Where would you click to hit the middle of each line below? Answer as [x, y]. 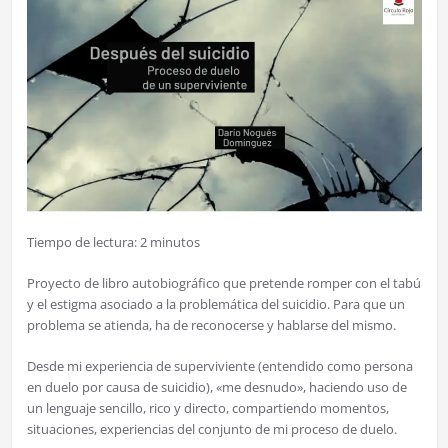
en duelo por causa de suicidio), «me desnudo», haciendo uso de [216, 387]
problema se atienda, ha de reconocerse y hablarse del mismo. [211, 325]
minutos [174, 242]
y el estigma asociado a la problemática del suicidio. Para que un [215, 304]
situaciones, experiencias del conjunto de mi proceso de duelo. [211, 429]
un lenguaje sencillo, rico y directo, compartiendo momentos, [207, 408]
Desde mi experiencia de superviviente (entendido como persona [219, 366]
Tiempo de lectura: [81, 242]
